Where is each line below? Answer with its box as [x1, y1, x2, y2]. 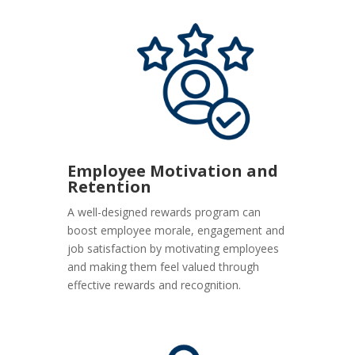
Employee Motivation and [67, 159, 279, 181]
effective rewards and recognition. [67, 277, 242, 292]
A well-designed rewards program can [67, 204, 261, 219]
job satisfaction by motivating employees [67, 240, 280, 256]
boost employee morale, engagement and [67, 222, 285, 238]
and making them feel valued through [67, 258, 260, 274]
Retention [67, 175, 152, 197]
